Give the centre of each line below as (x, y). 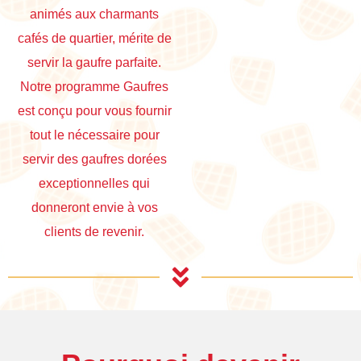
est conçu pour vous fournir (94, 111)
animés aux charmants (94, 14)
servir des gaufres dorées (94, 159)
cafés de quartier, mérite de (94, 38)
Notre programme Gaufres (94, 87)
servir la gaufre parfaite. (94, 62)
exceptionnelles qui (94, 183)
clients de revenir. (94, 232)
